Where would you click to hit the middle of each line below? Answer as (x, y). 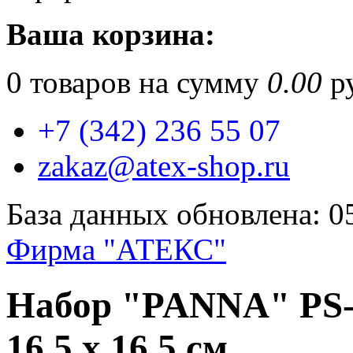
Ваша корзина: (111, 34)
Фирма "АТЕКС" (116, 249)
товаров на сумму (145, 82)
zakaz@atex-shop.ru (164, 166)
